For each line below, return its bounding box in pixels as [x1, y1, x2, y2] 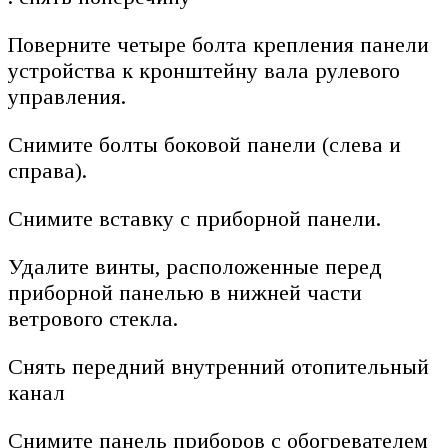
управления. [8, 83, 126, 109]
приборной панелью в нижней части [8, 279, 362, 305]
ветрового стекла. [8, 305, 178, 331]
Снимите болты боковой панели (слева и [8, 131, 401, 157]
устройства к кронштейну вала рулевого [8, 57, 400, 83]
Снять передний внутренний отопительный [8, 353, 429, 379]
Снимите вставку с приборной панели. [8, 205, 381, 231]
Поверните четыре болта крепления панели [8, 31, 429, 57]
